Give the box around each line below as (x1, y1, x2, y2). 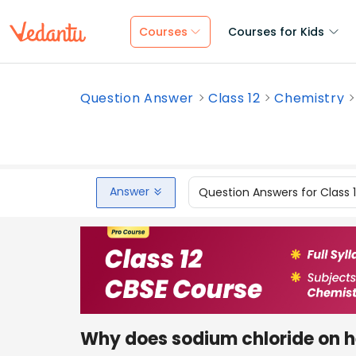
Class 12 (208, 89, 261, 107)
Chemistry (274, 89, 345, 107)
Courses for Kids (228, 24, 324, 40)
